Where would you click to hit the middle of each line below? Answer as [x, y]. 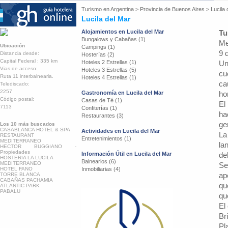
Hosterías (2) [98, 54]
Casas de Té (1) [102, 100]
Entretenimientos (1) [106, 138]
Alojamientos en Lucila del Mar [123, 32]
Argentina [122, 9]
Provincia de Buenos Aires [172, 9]
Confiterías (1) [99, 108]
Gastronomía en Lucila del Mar [122, 93]
